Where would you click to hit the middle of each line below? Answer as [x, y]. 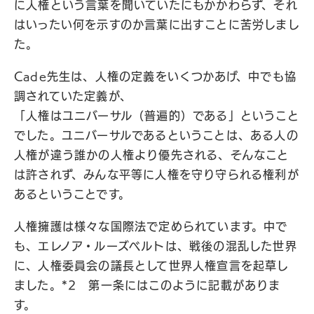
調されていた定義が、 [73, 96]
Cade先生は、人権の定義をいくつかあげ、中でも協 [156, 76]
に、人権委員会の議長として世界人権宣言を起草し [152, 266]
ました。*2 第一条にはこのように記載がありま [148, 285]
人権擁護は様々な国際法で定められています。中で [151, 226]
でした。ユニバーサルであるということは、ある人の [156, 135]
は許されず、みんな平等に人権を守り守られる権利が [157, 175]
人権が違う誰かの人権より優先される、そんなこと [152, 155]
